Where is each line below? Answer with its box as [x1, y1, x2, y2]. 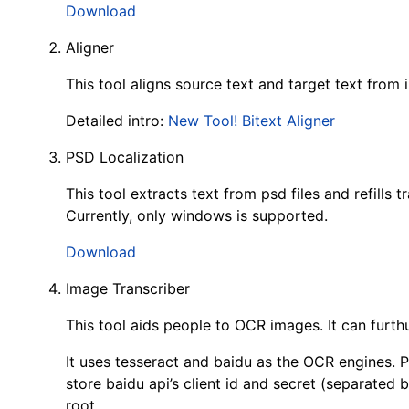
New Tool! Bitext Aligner [168, 111, 335, 130]
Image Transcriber [66, 279, 190, 298]
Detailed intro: [66, 111, 168, 130]
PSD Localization [66, 148, 184, 166]
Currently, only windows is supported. [66, 206, 328, 225]
